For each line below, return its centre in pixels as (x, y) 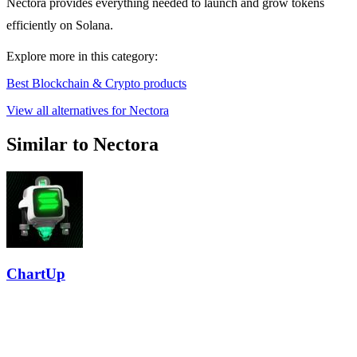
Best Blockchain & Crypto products (96, 83)
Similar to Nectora (82, 144)
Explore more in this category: (82, 56)
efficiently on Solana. (60, 25)
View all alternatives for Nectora (88, 110)
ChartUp (36, 274)
